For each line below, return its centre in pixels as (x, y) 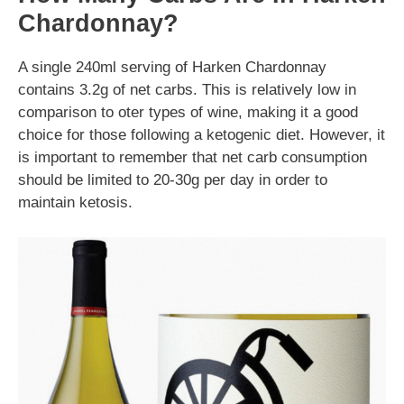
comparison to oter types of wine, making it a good (188, 112)
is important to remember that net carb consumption (193, 157)
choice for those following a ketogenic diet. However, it (202, 135)
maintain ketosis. (75, 202)
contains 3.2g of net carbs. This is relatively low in (187, 90)
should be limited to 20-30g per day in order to (173, 180)
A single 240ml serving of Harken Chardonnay (172, 67)
